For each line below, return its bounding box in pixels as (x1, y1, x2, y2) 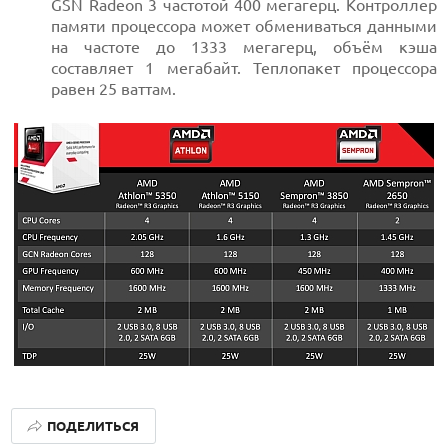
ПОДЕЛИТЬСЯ (47, 419, 140, 433)
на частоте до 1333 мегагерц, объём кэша (51, 38, 437, 56)
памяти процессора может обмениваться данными (51, 17, 437, 35)
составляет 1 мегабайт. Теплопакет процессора (51, 59, 437, 77)
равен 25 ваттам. (51, 80, 177, 98)
